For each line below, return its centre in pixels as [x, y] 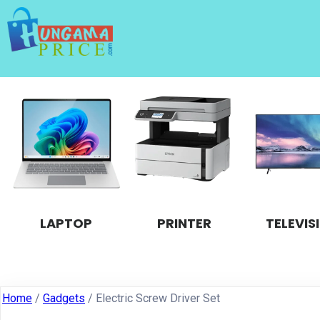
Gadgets [64, 298]
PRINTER [185, 223]
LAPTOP [66, 223]
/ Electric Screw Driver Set [152, 298]
